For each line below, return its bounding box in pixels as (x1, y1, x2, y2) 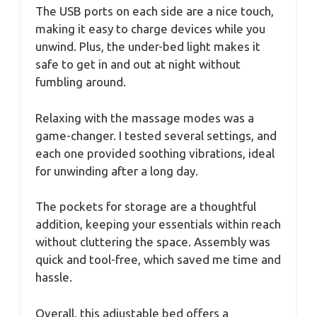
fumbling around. (35, 75, 126, 89)
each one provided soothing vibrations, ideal (35, 146, 275, 160)
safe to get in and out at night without (35, 57, 241, 71)
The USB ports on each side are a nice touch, (35, 4, 274, 18)
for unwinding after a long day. (35, 163, 198, 178)
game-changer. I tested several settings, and (35, 128, 277, 142)
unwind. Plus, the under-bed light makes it (35, 40, 260, 54)
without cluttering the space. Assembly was (35, 235, 270, 249)
